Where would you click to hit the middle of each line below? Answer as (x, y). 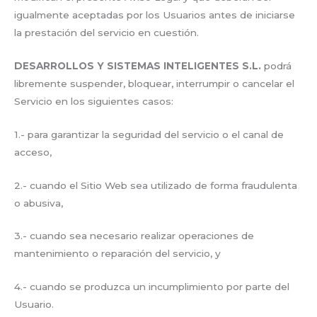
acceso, (33, 152)
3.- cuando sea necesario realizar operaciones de (134, 236)
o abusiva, (39, 203)
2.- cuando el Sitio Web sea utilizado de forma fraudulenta (156, 185)
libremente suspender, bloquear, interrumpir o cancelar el (154, 83)
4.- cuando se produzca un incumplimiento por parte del (152, 287)
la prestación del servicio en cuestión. (106, 32)
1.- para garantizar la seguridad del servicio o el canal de (149, 134)
